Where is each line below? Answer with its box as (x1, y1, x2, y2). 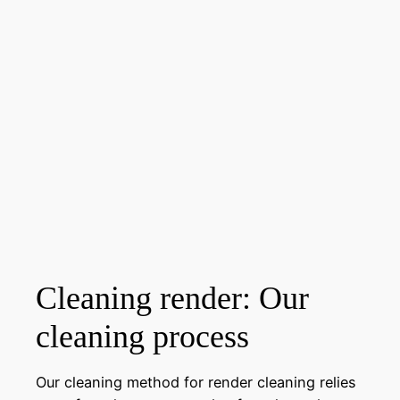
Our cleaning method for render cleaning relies (36, 372, 356, 391)
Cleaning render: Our (36, 280, 309, 317)
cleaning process (36, 319, 249, 355)
